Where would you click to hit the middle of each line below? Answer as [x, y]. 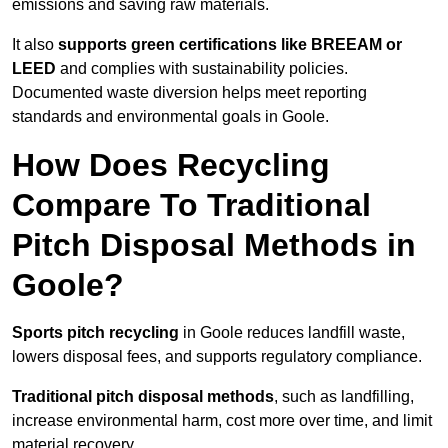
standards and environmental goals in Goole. [170, 117]
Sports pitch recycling [95, 333]
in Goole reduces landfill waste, [292, 333]
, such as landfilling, [344, 397]
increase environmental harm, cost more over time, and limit [222, 421]
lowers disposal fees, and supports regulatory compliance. [217, 357]
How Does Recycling [171, 165]
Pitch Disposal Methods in [214, 245]
